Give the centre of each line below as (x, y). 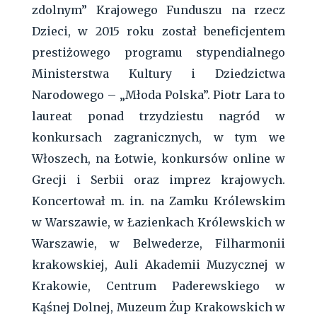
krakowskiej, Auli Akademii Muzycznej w (158, 264)
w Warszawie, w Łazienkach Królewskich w (158, 222)
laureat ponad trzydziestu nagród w (158, 116)
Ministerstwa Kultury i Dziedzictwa (158, 73)
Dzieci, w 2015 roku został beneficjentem (158, 31)
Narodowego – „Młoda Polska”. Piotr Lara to (158, 94)
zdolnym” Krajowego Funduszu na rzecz (158, 10)
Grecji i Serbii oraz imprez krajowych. (158, 179)
